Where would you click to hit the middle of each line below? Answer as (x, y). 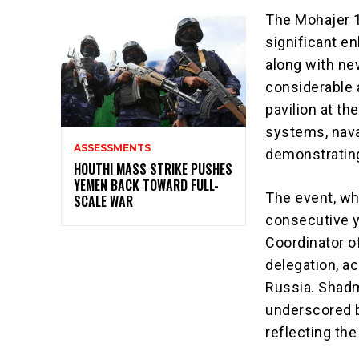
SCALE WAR (103, 201)
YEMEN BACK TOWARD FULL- (146, 185)
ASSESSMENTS (112, 147)
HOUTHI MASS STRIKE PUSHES (153, 169)
